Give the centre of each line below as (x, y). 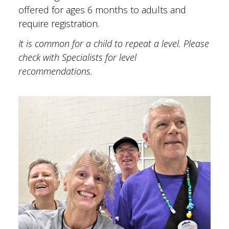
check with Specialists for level (77, 58)
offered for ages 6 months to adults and (102, 9)
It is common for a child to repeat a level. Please (113, 44)
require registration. (59, 23)
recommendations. (55, 71)
